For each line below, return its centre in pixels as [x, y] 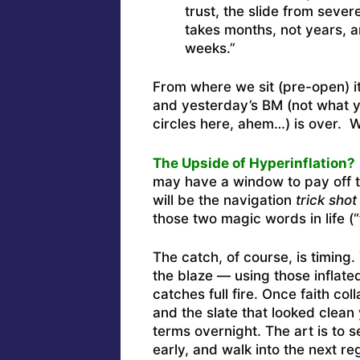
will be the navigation [224, 200]
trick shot [326, 200]
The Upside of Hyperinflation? [254, 163]
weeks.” [210, 48]
